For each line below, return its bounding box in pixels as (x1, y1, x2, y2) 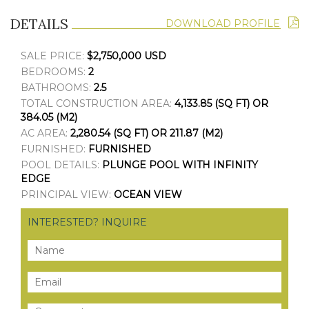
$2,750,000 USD (87, 49, 166, 62)
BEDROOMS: (21, 65, 88, 78)
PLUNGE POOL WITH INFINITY (102, 158, 258, 171)
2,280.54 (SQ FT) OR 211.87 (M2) (70, 126, 223, 139)
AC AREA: (21, 126, 70, 139)
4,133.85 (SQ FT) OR (175, 97, 268, 110)
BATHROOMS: (21, 81, 94, 94)
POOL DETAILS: (21, 158, 102, 171)
